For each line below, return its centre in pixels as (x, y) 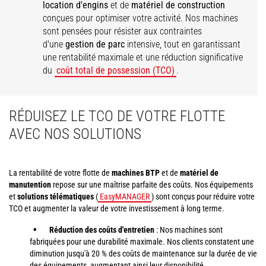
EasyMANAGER (125, 197)
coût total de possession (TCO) (116, 70)
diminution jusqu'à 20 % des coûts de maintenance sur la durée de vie (143, 254)
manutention (30, 185)
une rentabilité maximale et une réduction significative (143, 57)
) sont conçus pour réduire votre (203, 197)
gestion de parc (95, 44)
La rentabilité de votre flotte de (60, 173)
